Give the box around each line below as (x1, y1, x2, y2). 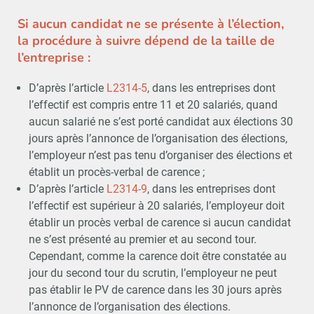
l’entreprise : (18, 48, 90, 66)
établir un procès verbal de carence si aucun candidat (28, 215, 291, 229)
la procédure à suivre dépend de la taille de (18, 32, 275, 49)
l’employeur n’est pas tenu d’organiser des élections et (28, 148, 292, 162)
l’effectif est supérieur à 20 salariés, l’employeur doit (28, 198, 285, 212)
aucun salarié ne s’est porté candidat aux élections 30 (28, 114, 293, 128)
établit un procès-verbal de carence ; (28, 165, 205, 179)
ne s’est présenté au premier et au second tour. (28, 232, 257, 246)
